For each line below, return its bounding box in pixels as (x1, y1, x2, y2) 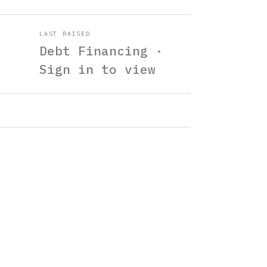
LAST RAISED (39, 30, 91, 38)
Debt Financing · (39, 42, 163, 59)
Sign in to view (39, 61, 156, 77)
